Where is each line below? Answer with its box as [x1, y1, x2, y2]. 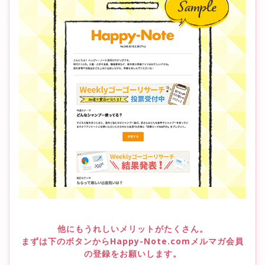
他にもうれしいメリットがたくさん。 [57, 222, 208, 234]
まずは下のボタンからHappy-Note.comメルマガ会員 [21, 235, 244, 247]
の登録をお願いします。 [83, 247, 182, 259]
